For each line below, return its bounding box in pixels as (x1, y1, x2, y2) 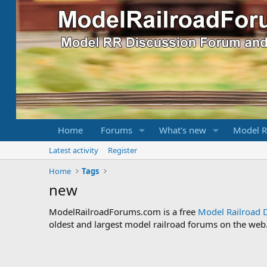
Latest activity (49, 145, 98, 156)
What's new (159, 124, 206, 136)
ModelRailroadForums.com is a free (49, 206, 198, 218)
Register (108, 145, 137, 156)
